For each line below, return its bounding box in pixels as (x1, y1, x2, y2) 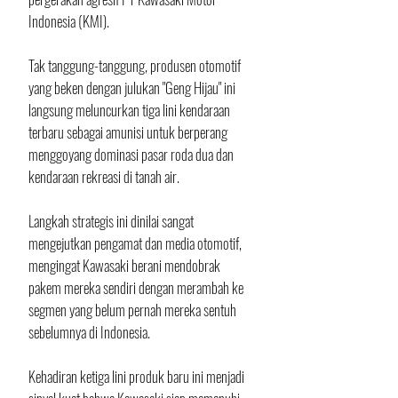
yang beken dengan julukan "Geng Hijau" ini (28, 76, 238, 99)
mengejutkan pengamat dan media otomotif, (28, 232, 244, 254)
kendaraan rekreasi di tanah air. (28, 165, 179, 187)
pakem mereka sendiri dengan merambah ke (28, 276, 246, 298)
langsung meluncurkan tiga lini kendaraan (28, 99, 233, 121)
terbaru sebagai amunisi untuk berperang (28, 121, 230, 143)
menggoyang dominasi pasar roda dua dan (28, 143, 236, 165)
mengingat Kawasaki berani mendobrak (28, 254, 223, 276)
